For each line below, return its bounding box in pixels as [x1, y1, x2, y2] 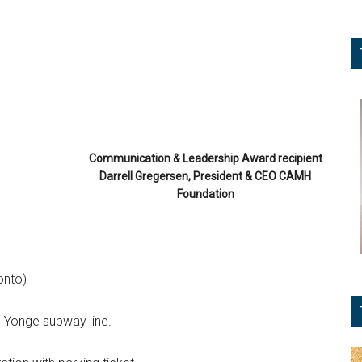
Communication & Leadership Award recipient [88, 152, 322, 165]
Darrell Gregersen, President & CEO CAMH [99, 170, 311, 183]
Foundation [176, 187, 234, 200]
